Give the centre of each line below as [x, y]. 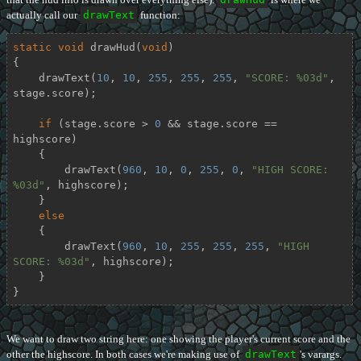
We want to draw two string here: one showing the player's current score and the [178, 339]
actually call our [43, 15]
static [32, 47]
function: [159, 15]
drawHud [112, 47]
